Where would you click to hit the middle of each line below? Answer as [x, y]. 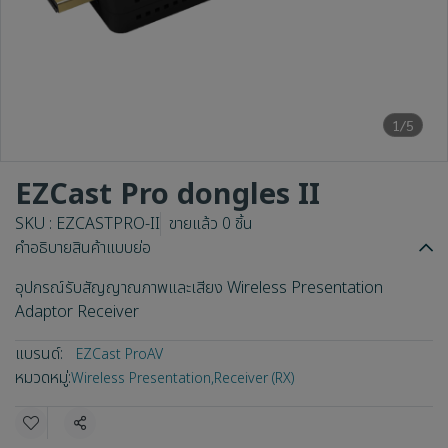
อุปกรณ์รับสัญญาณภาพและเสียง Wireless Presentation [199, 288]
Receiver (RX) [254, 378]
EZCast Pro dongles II [167, 195]
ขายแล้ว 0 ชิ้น [211, 224]
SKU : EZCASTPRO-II [87, 224]
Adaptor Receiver [77, 312]
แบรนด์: [39, 354]
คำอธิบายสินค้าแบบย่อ [83, 248]
